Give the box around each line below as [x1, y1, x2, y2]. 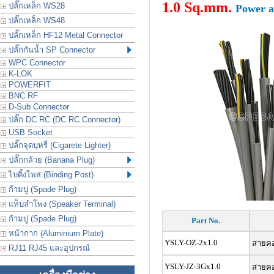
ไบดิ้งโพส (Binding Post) [6, 170, 94, 179]
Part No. [191, 216, 220, 225]
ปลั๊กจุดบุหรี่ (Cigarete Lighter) [6, 141, 111, 150]
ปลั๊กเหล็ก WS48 [6, 16, 65, 25]
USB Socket [6, 128, 53, 137]
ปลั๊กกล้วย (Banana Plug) [6, 155, 95, 165]
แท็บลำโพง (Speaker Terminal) [6, 199, 116, 209]
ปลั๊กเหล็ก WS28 [6, 1, 65, 10]
